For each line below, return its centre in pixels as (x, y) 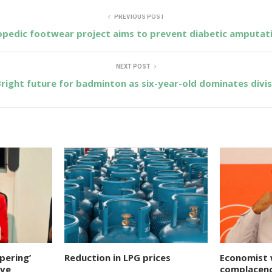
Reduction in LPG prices (117, 258)
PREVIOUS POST (139, 16)
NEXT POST (133, 66)
